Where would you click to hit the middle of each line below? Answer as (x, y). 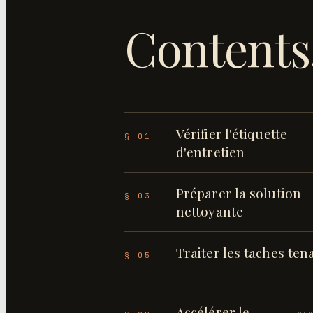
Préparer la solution (239, 193)
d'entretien (211, 152)
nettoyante (210, 211)
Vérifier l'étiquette (232, 133)
